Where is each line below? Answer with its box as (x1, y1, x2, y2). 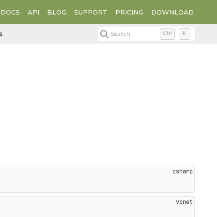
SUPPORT (74, 8, 108, 16)
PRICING (115, 8, 143, 16)
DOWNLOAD (151, 8, 194, 16)
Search (110, 30, 131, 37)
